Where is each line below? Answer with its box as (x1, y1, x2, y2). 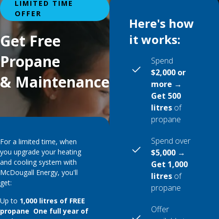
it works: (129, 31, 181, 47)
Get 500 (151, 90, 181, 101)
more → (151, 79, 187, 89)
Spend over (151, 135, 191, 146)
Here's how (129, 15, 195, 31)
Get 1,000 (151, 159, 188, 170)
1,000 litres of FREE (20, 196, 85, 205)
